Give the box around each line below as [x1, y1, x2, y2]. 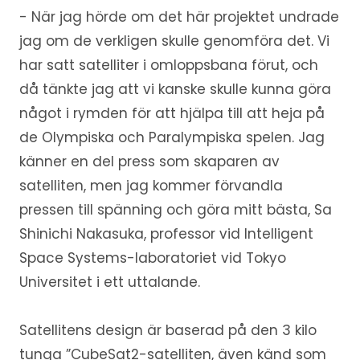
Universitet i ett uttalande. [18, 272, 200, 292]
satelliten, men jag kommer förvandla [18, 175, 283, 195]
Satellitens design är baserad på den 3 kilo [18, 320, 317, 340]
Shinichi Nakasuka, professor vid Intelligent [18, 223, 313, 243]
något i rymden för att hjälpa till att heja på [18, 103, 325, 123]
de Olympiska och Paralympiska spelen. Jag [18, 127, 325, 147]
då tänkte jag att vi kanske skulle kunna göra [18, 79, 331, 99]
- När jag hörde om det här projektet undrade [18, 6, 339, 27]
